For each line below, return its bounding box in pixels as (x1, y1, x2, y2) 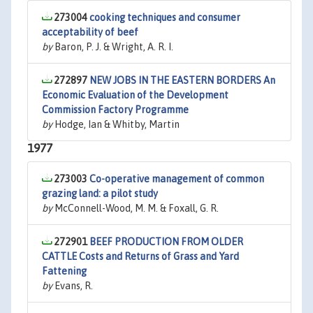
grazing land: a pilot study (42, 188, 158, 199)
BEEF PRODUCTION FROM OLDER (89, 236, 243, 247)
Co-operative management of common (89, 173, 264, 184)
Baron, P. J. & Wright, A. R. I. (52, 41, 173, 52)
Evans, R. (52, 280, 93, 291)
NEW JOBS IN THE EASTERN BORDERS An (89, 75, 275, 86)
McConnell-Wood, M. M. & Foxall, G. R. (52, 203, 219, 214)
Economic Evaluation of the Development (42, 89, 228, 101)
